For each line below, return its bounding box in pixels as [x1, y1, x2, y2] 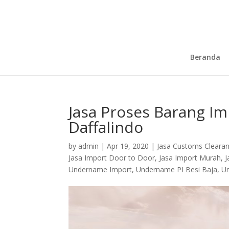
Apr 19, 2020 [107, 141, 149, 151]
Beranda [190, 52, 220, 62]
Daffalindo [68, 117, 144, 138]
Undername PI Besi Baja [136, 165, 218, 174]
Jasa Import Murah [159, 153, 221, 163]
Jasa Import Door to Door [68, 153, 155, 163]
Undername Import [68, 165, 132, 174]
